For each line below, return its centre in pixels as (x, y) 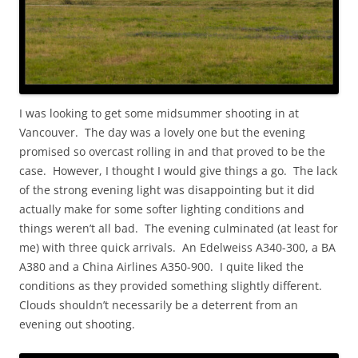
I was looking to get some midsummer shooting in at (159, 113)
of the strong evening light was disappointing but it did (167, 189)
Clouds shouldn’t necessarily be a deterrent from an (159, 304)
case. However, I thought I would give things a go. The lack (178, 170)
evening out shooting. (77, 324)
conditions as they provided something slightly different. (172, 285)
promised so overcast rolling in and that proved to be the (172, 151)
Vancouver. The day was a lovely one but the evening (162, 132)
